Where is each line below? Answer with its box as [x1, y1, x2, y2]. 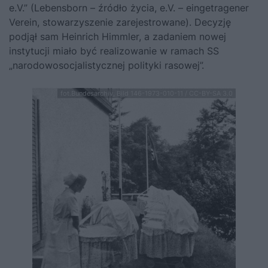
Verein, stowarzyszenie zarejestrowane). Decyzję [9, 16, 231, 28]
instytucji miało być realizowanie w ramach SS [9, 45, 219, 57]
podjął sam [9, 31, 62, 42]
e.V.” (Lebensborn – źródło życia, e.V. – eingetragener [9, 2, 249, 14]
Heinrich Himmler [62, 31, 139, 42]
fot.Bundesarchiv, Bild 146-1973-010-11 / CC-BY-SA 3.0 [60, 89, 233, 98]
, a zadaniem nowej [139, 31, 226, 42]
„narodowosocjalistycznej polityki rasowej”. [9, 59, 204, 71]
